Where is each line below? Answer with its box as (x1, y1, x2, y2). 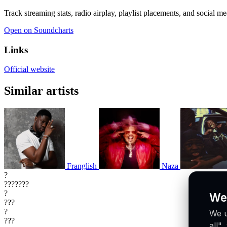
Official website (4, 65, 55, 74)
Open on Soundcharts (4, 25, 73, 34)
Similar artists (4, 84, 79, 98)
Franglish (67, 162, 97, 171)
